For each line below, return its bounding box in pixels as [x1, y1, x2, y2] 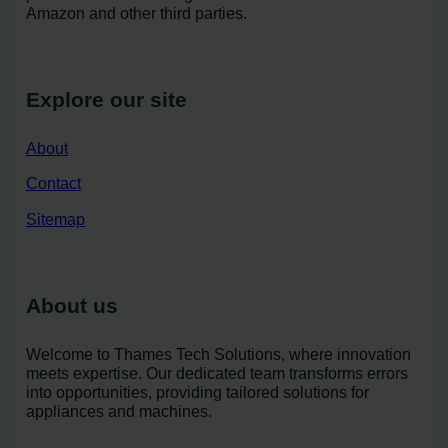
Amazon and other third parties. [25, 3, 247, 22]
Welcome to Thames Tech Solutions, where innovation [25, 345, 411, 364]
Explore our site [25, 87, 187, 111]
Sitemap [25, 209, 85, 228]
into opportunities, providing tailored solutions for [25, 383, 369, 402]
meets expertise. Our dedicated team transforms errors [25, 364, 408, 383]
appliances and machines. [25, 402, 212, 421]
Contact [25, 174, 81, 193]
